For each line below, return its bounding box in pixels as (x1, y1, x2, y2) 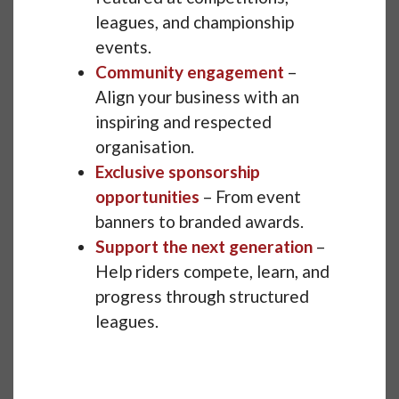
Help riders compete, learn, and (95, 261, 330, 282)
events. (95, 37, 151, 58)
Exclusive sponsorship (95, 161, 260, 183)
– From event (199, 186, 301, 208)
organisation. (95, 136, 194, 158)
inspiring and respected (95, 111, 272, 133)
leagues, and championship (95, 12, 294, 33)
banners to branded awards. (95, 211, 304, 232)
